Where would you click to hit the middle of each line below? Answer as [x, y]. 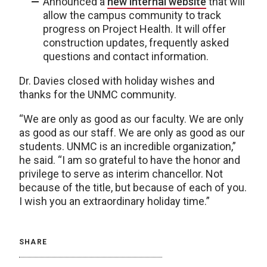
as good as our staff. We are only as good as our [132, 132]
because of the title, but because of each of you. [133, 187]
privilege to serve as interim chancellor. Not [121, 173]
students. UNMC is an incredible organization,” [128, 146]
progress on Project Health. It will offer [134, 29]
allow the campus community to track [132, 15]
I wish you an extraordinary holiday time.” [114, 201]
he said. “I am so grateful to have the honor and [130, 160]
